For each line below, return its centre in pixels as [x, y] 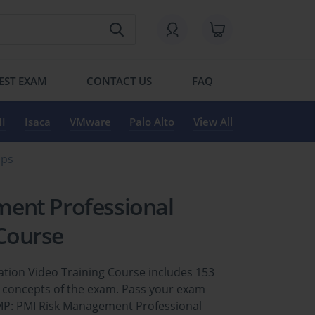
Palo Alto [152, 122]
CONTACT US [120, 81]
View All [213, 122]
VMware [90, 122]
